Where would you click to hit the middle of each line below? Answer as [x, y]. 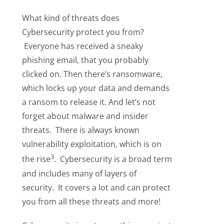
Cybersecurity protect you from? [83, 32]
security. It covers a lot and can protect [96, 187]
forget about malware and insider [85, 116]
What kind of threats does [70, 18]
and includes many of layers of [79, 173]
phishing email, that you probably [85, 60]
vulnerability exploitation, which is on [91, 144]
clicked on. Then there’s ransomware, [92, 74]
